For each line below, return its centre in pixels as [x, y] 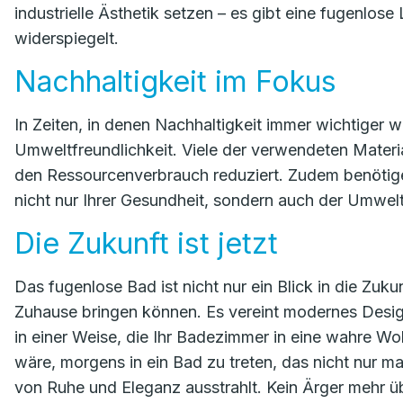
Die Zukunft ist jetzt [146, 243]
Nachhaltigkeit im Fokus [175, 81]
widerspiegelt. [67, 38]
